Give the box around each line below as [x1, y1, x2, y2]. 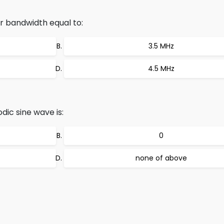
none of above [135, 153, 187, 163]
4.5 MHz [147, 63, 174, 73]
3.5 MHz [148, 41, 174, 51]
